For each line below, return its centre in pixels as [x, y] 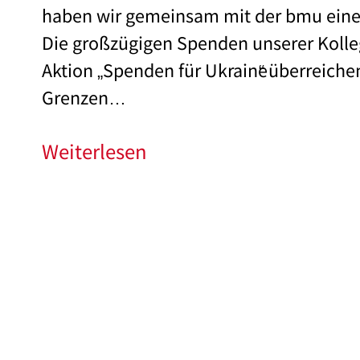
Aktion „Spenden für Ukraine [155, 70]
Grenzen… [84, 97]
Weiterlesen [95, 151]
